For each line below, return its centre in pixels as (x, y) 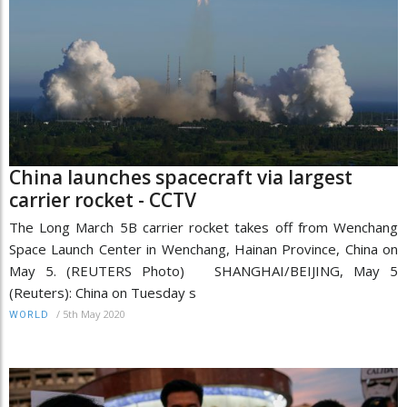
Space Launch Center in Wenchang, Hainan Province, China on (203, 249)
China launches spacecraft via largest (181, 178)
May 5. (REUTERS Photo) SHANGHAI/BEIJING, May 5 (203, 271)
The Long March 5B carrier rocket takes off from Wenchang (203, 228)
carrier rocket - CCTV (103, 200)
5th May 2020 (94, 314)
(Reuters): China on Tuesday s (103, 293)
